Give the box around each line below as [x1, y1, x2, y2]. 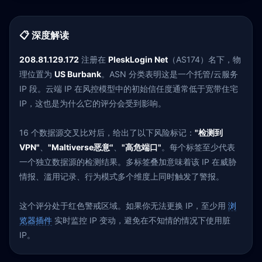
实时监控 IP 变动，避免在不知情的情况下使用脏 [52, 215, 230, 225]
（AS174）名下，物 [168, 54, 241, 64]
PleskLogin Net [108, 54, 168, 64]
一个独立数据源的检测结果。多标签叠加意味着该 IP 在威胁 [19, 157, 236, 167]
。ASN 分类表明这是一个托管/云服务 [101, 69, 238, 79]
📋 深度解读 [19, 29, 69, 41]
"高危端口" [122, 142, 161, 152]
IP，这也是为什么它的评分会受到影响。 [19, 98, 166, 108]
